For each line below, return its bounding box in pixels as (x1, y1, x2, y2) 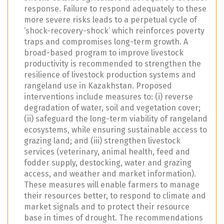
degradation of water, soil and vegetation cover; (24, 103, 200, 113)
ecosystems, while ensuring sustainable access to (24, 125, 207, 135)
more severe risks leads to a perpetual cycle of (24, 15, 197, 25)
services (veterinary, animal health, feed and (24, 147, 190, 157)
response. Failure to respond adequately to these (24, 4, 206, 14)
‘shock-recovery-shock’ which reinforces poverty (24, 26, 204, 36)
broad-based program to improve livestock (24, 48, 183, 58)
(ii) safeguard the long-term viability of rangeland (24, 114, 207, 124)
